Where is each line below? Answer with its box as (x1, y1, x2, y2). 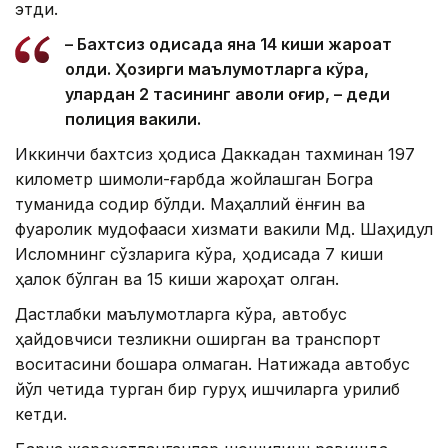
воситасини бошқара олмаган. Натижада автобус (15, 354, 410, 375)
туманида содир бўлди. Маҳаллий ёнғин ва (15, 194, 365, 215)
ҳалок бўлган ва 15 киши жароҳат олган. (15, 269, 339, 290)
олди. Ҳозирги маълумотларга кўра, (65, 59, 369, 80)
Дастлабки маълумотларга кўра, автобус (15, 304, 347, 325)
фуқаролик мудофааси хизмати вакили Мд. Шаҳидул (15, 219, 433, 240)
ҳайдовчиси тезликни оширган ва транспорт (15, 329, 381, 350)
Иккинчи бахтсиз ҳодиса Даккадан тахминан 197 (15, 144, 415, 165)
